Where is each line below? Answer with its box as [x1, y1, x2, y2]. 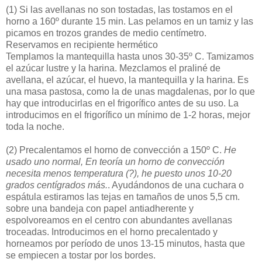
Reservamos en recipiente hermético [6, 40, 158, 50]
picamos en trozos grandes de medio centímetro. [6, 28, 206, 38]
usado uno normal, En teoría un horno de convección [6, 157, 225, 167]
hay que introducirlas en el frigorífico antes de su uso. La [6, 98, 239, 108]
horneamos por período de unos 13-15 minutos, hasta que [6, 239, 245, 249]
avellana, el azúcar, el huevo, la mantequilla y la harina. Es [6, 75, 249, 85]
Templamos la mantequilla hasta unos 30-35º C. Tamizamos [6, 51, 254, 61]
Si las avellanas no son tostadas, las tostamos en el [17, 5, 233, 15]
